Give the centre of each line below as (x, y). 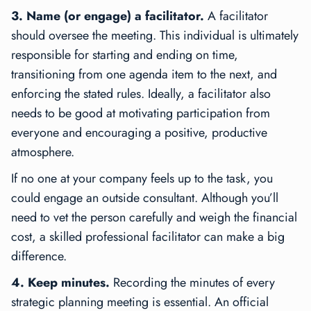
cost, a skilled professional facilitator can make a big (148, 237)
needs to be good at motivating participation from (141, 114)
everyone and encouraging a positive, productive (139, 133)
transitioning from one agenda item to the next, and (144, 75)
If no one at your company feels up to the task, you (142, 179)
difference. (39, 257)
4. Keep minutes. (60, 283)
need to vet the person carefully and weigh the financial (154, 218)
